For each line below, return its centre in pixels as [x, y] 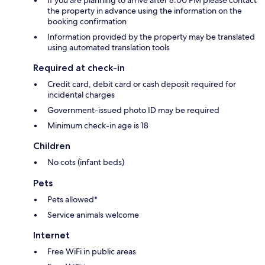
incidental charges [81, 95]
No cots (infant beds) [86, 162]
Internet [51, 235]
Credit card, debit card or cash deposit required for [142, 84]
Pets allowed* [72, 200]
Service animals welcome [93, 215]
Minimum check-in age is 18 [98, 126]
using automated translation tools [109, 48]
